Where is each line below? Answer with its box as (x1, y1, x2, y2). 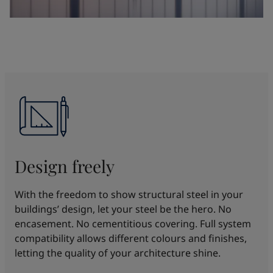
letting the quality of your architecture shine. (15, 246, 221, 260)
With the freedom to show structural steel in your (15, 187, 243, 201)
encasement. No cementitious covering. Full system (15, 216, 251, 230)
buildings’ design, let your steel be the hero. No (15, 202, 232, 216)
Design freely (15, 154, 115, 177)
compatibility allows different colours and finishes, (15, 231, 247, 245)
